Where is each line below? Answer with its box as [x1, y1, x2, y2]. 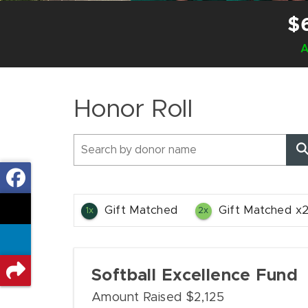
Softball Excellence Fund [91, 267, 298, 284]
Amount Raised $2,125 [91, 291, 225, 304]
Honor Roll [74, 96, 193, 122]
